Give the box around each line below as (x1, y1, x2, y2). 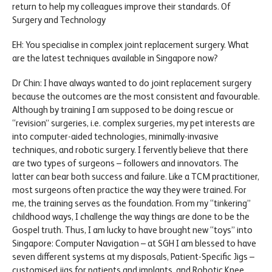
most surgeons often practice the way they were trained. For (12, 184, 246, 195)
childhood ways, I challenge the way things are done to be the (12, 211, 250, 222)
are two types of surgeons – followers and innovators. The (12, 157, 239, 168)
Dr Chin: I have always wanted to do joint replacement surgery (12, 77, 251, 88)
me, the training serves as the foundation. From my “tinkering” (12, 197, 251, 208)
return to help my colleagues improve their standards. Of (12, 1, 231, 12)
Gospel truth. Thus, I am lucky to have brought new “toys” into (12, 224, 253, 235)
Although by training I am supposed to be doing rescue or (12, 104, 234, 115)
